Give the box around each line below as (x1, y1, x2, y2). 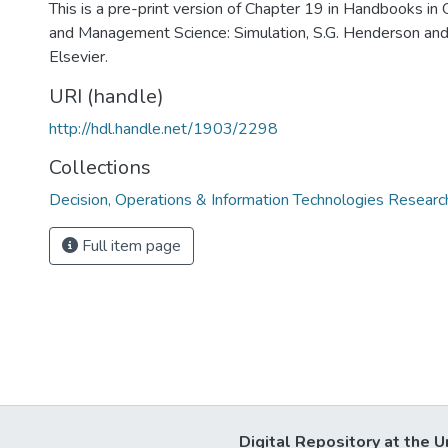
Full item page (78, 235, 181, 257)
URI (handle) (49, 83, 164, 110)
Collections (49, 154, 151, 181)
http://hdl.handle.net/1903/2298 (49, 118, 278, 140)
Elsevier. (49, 46, 108, 68)
